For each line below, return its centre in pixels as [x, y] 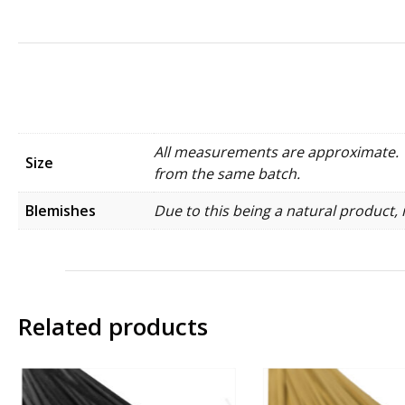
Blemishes [61, 210]
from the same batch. [227, 173]
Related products [113, 326]
